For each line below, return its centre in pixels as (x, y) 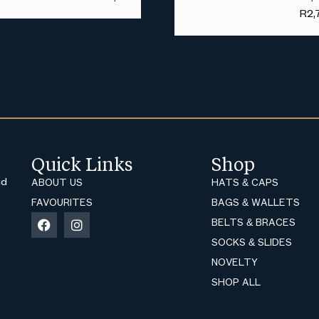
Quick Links (82, 163)
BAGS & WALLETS (256, 202)
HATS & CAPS (245, 182)
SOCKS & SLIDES (252, 241)
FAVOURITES (62, 202)
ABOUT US (57, 182)
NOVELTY (235, 261)
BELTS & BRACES (254, 221)
